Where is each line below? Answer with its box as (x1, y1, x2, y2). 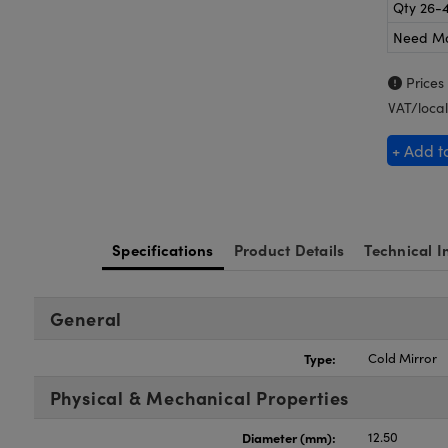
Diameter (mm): (242, 428, 337, 446)
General (49, 306, 123, 331)
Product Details (233, 239, 345, 260)
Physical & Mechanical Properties (49, 385, 350, 410)
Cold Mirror (368, 349, 438, 367)
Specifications (112, 239, 214, 260)
